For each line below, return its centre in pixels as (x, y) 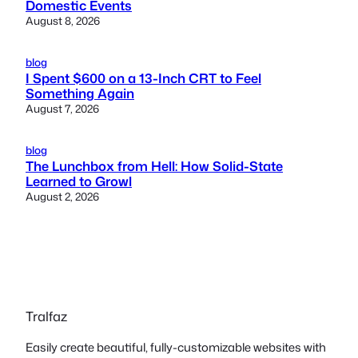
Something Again (80, 93)
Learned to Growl (79, 181)
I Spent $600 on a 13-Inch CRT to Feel (143, 78)
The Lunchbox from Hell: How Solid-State (154, 165)
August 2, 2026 (62, 196)
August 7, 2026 (62, 108)
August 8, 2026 (63, 20)
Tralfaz (46, 316)
